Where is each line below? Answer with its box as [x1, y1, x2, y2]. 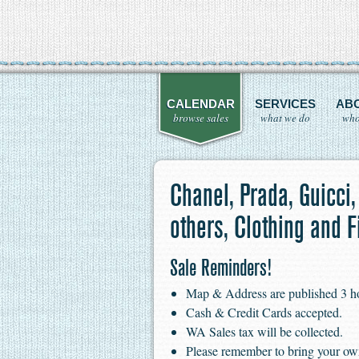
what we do [260, 111, 310, 125]
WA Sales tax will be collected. [186, 323, 343, 340]
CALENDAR [166, 97, 235, 111]
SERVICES [255, 97, 316, 111]
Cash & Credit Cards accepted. [186, 304, 342, 321]
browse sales [172, 111, 228, 125]
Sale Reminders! [170, 254, 272, 281]
